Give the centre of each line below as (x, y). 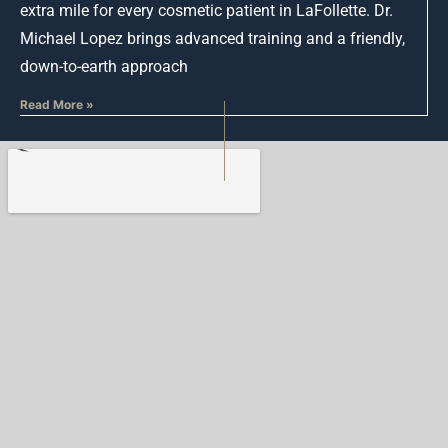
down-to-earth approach (104, 66)
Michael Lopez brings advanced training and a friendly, (212, 38)
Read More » (57, 104)
